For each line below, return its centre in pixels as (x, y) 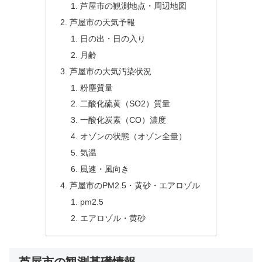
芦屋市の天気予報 (103, 23)
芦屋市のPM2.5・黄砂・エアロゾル (135, 185)
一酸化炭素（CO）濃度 (123, 120)
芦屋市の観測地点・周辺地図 (133, 6)
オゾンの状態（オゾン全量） (133, 137)
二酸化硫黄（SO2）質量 (125, 104)
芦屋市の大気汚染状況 (111, 71)
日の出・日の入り (113, 38)
